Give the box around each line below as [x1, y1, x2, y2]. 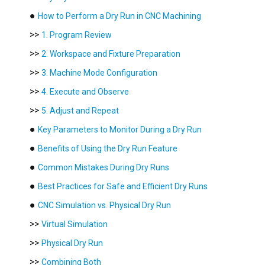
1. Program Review [41, 30, 112, 40]
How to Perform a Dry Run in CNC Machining [38, 11, 201, 21]
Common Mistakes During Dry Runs [38, 162, 169, 172]
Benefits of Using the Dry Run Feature [38, 143, 177, 153]
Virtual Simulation [41, 219, 108, 229]
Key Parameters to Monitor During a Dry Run [38, 124, 202, 134]
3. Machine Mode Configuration [41, 67, 157, 77]
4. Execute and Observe [41, 86, 129, 96]
